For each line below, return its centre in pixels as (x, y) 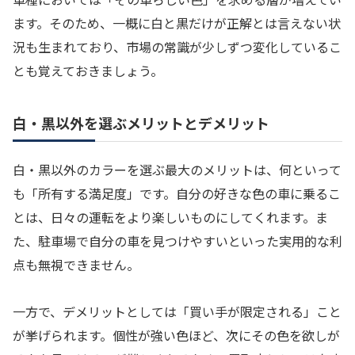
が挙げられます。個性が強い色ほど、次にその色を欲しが (176, 336)
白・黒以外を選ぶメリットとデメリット (141, 123)
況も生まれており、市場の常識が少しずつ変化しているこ (177, 46)
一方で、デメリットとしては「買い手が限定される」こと (177, 312)
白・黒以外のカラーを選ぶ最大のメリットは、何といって (177, 170)
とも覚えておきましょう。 (88, 70)
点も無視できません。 (76, 265)
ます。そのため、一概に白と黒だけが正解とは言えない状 (177, 23)
